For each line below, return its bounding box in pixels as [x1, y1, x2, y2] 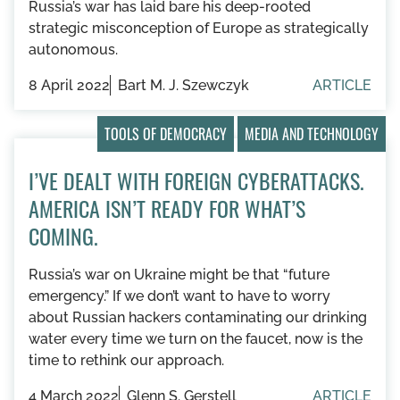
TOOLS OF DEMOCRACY [104, 122, 227, 145]
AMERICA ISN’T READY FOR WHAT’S [29, 191, 305, 224]
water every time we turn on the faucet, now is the [29, 329, 362, 347]
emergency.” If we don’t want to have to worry [29, 287, 330, 304]
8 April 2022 [29, 76, 110, 94]
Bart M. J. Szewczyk [118, 76, 249, 94]
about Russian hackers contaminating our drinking [29, 308, 367, 326]
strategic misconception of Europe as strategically [29, 19, 369, 37]
